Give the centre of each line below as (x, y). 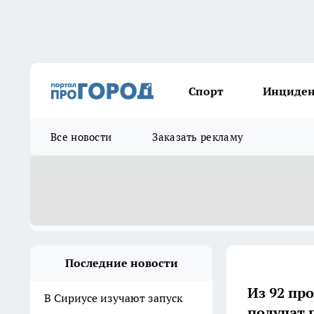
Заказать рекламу (198, 137)
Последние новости (121, 263)
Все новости (81, 137)
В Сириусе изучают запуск (114, 298)
